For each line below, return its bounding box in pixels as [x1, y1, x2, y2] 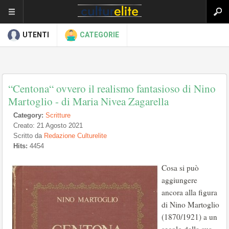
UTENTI [22, 31, 49, 39]
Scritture [45, 111, 71, 119]
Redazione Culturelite [44, 132, 107, 140]
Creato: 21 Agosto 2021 [13, 122, 83, 129]
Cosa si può [162, 163, 199, 173]
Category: [13, 111, 43, 119]
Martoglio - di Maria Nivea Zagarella [8, 94, 169, 108]
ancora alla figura [162, 187, 217, 197]
